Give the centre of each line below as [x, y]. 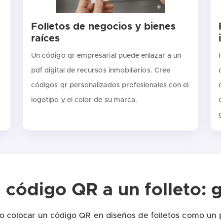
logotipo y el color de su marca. [84, 100]
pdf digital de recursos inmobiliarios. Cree [100, 70]
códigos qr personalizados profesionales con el [110, 85]
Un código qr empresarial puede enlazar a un [106, 55]
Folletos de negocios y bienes [103, 26]
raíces [45, 38]
